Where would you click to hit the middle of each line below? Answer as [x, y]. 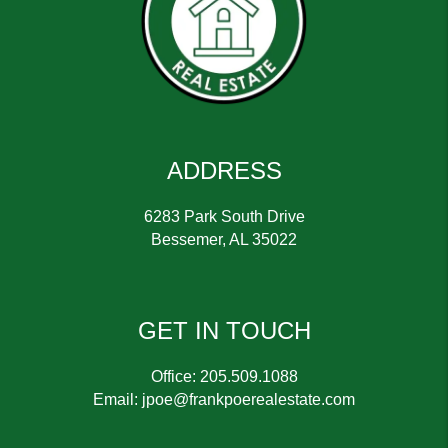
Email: [117, 400]
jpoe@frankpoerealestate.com [248, 400]
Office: [175, 377]
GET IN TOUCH [224, 331]
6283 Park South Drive [224, 217]
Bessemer [186, 240]
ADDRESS [224, 171]
